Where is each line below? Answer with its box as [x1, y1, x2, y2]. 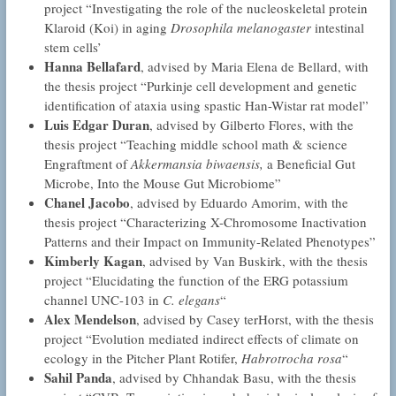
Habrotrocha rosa [240, 349, 342, 368]
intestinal [310, 19, 364, 37]
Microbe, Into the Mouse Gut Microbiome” [43, 174, 281, 193]
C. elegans [162, 291, 220, 309]
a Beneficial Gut [263, 155, 355, 173]
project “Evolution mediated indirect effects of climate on [43, 330, 359, 348]
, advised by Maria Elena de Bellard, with [140, 57, 369, 76]
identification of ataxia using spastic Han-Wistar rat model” [43, 96, 369, 115]
